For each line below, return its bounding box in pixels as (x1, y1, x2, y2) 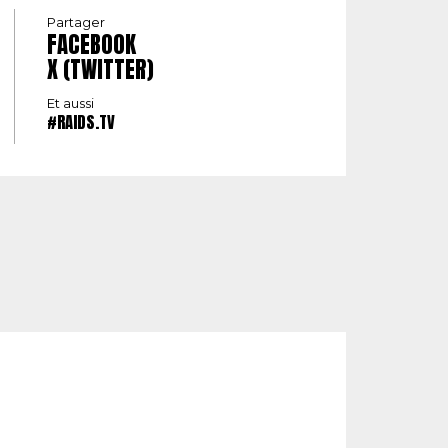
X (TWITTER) (47, 52, 154, 87)
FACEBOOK (47, 27, 136, 62)
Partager (47, 14, 105, 31)
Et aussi (47, 95, 94, 112)
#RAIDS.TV (47, 110, 115, 135)
